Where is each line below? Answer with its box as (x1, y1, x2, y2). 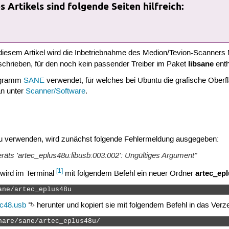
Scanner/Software (26, 86, 86, 96)
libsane (188, 59, 214, 70)
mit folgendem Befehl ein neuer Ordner (63, 169, 196, 178)
